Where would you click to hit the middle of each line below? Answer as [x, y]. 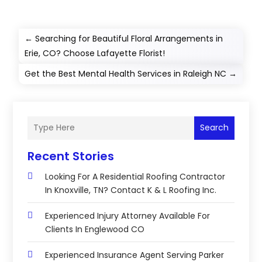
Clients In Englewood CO [95, 229]
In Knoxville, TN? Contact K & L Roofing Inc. [131, 190]
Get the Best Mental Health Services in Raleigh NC [126, 73]
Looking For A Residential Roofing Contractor [135, 176]
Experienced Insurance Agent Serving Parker [135, 255]
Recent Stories [71, 156]
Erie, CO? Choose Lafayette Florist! [95, 53]
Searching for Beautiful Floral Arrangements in [129, 38]
